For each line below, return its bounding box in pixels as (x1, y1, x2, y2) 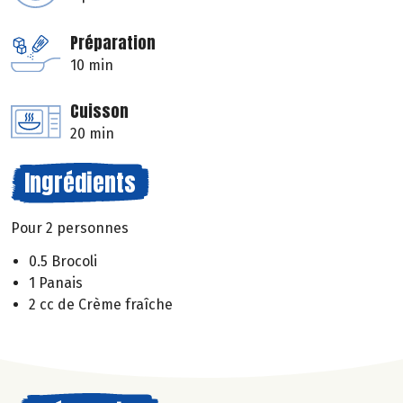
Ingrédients (24, 165, 136, 201)
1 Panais (29, 273, 83, 291)
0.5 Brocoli (29, 252, 97, 270)
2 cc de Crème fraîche (29, 295, 173, 313)
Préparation (70, 31, 156, 56)
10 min (70, 57, 113, 75)
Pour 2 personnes (11, 219, 129, 237)
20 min (70, 125, 114, 143)
